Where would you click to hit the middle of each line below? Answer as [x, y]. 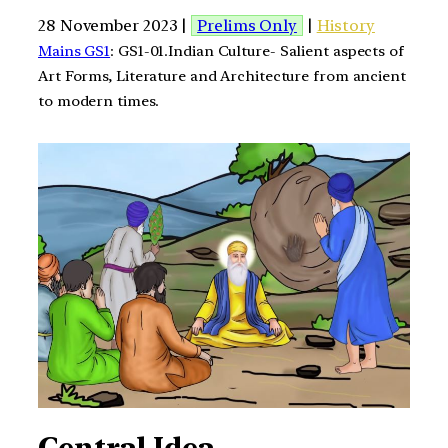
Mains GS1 [74, 50]
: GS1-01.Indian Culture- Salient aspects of [257, 50]
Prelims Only [247, 25]
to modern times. [98, 100]
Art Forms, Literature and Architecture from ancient [222, 75]
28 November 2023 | [115, 25]
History [345, 25]
